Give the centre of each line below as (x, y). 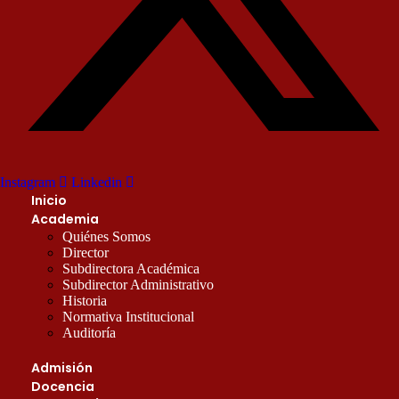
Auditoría (89, 333)
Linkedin (97, 182)
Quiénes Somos (106, 236)
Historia (85, 301)
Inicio (49, 200)
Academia (65, 219)
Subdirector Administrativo (138, 285)
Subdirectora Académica (131, 269)
